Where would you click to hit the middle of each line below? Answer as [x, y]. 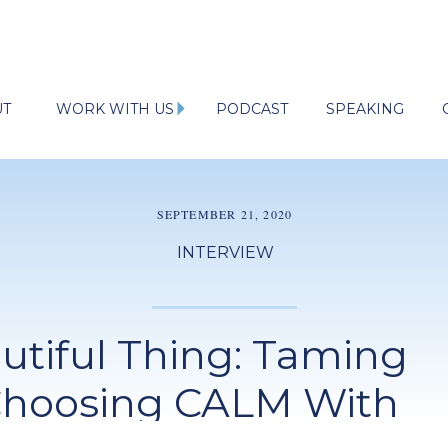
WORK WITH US [114, 109]
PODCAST [252, 109]
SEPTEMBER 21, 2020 [224, 214]
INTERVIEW [225, 252]
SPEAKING [365, 109]
